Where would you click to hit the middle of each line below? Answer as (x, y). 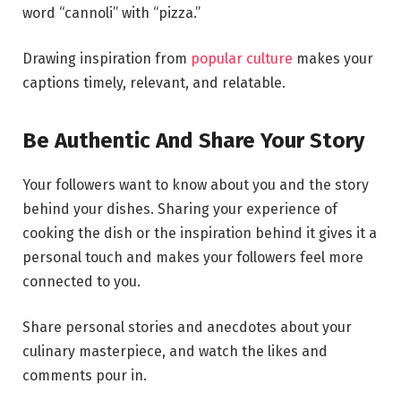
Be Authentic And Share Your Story (193, 140)
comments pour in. (85, 376)
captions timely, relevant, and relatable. (154, 83)
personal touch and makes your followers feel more (193, 257)
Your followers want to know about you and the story (196, 184)
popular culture (242, 59)
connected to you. (81, 281)
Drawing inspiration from (107, 59)
